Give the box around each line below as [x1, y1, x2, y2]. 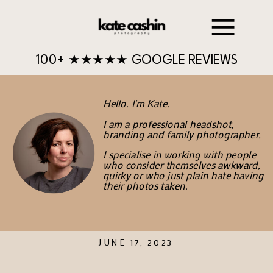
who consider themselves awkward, [103, 157, 260, 172]
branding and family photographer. [103, 127, 261, 141]
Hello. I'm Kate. [103, 96, 170, 110]
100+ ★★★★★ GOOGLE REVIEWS [35, 54, 238, 68]
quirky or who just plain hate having [103, 168, 264, 182]
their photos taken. [103, 178, 188, 192]
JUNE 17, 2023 [99, 237, 174, 249]
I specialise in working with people [103, 147, 256, 161]
